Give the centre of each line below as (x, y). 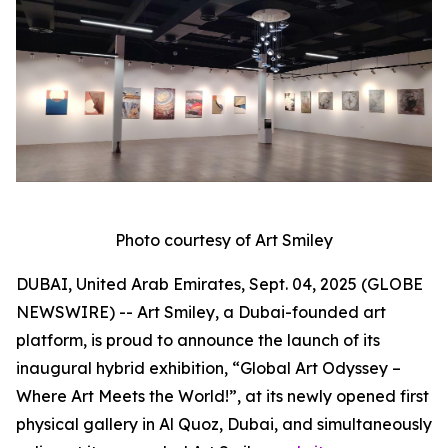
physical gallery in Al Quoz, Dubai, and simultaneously (224, 424)
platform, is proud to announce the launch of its (198, 340)
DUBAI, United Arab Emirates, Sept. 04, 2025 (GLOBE (219, 284)
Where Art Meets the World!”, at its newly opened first (222, 396)
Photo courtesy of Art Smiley (224, 240)
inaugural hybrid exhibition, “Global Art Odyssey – (208, 368)
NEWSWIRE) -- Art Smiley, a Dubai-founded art (201, 312)
